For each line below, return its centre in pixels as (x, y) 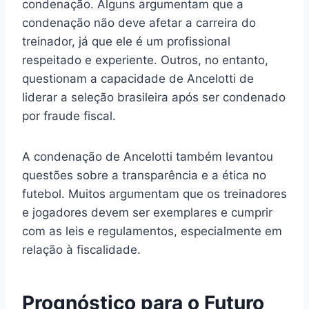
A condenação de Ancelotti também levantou (148, 157)
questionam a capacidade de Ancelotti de (138, 79)
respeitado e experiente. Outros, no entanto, (145, 60)
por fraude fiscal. (69, 116)
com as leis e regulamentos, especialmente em (152, 231)
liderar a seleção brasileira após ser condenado (154, 98)
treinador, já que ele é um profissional (126, 42)
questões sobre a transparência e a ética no (144, 176)
